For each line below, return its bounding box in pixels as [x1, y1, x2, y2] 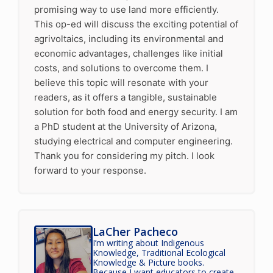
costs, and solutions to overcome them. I [34, 62, 208, 74]
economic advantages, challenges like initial [34, 47, 223, 59]
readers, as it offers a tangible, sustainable [34, 91, 217, 103]
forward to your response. [34, 164, 146, 176]
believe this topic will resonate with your [34, 76, 208, 88]
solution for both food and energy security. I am [34, 105, 238, 118]
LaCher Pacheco [92, 224, 178, 239]
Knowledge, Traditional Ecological [92, 246, 225, 258]
